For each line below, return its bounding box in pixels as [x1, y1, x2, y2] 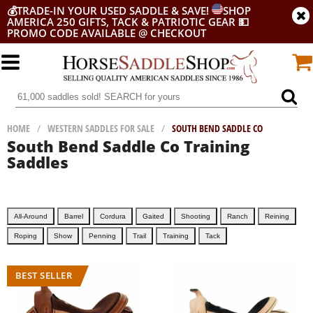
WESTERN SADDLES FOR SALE [48, 122, 154, 135]
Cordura [100, 212, 126, 220]
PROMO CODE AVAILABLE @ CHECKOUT [7, 26, 206, 40]
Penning [89, 232, 116, 240]
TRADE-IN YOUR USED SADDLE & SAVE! [17, 3, 212, 17]
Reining [265, 212, 289, 220]
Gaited [143, 212, 164, 220]
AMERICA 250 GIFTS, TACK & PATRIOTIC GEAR [7, 15, 235, 29]
